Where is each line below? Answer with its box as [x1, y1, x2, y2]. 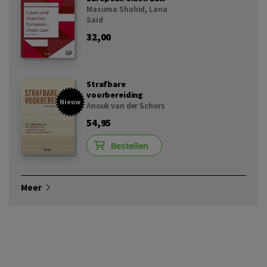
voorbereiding [86, 89, 144, 101]
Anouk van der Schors [86, 100, 165, 111]
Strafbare [86, 79, 126, 90]
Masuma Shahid [86, 4, 145, 15]
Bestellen [111, 139, 148, 152]
